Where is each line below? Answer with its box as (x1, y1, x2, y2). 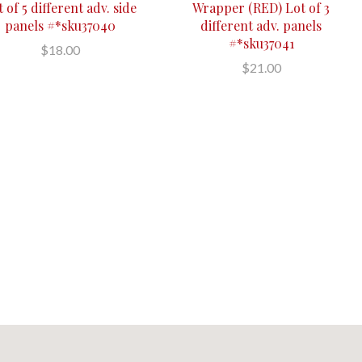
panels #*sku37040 (4, 16, 116, 34)
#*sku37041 (228, 34, 294, 52)
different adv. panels (200, 16, 322, 34)
